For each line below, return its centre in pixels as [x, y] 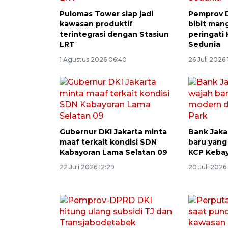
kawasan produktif [96, 24]
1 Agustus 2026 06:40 [93, 59]
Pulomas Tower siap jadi [106, 13]
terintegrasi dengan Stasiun [114, 34]
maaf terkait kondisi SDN [108, 142]
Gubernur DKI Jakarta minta [113, 132]
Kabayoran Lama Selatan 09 [113, 152]
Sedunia [205, 44]
